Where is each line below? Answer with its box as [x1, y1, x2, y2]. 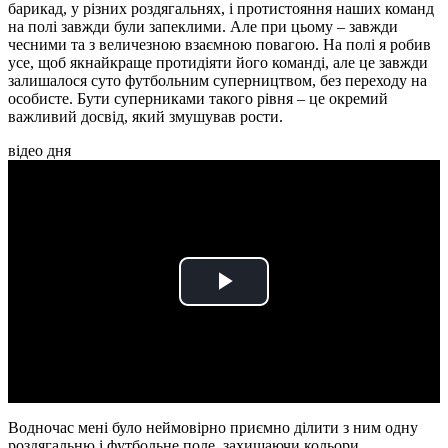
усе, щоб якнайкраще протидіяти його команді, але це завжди [8, 54, 428, 72]
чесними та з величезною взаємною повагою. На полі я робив [8, 36, 431, 54]
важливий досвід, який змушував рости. [8, 108, 283, 126]
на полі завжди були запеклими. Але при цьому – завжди [8, 18, 398, 36]
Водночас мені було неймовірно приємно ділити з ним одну [8, 419, 418, 437]
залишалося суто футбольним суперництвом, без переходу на [8, 72, 427, 90]
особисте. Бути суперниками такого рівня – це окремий [8, 90, 388, 108]
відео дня [8, 142, 71, 160]
